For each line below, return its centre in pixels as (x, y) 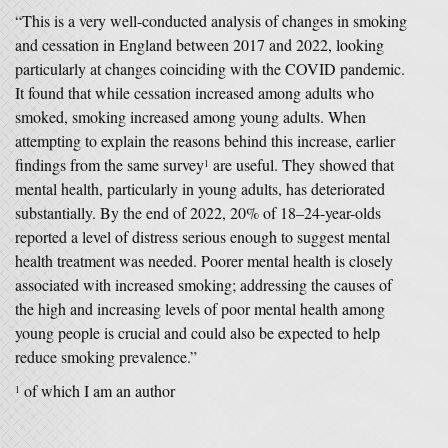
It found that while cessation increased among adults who (194, 92)
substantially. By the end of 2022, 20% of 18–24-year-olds (198, 212)
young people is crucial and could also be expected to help (197, 332)
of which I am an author (97, 390)
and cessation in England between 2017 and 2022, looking (199, 44)
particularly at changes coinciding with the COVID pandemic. (210, 68)
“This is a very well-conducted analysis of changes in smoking (211, 20)
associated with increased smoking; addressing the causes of (203, 284)
